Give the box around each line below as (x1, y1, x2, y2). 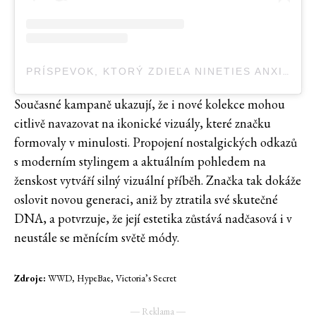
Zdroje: (14, 272, 46, 285)
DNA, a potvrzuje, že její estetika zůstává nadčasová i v (14, 210, 292, 227)
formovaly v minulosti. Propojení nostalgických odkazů (14, 134, 297, 151)
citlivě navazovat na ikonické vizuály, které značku (14, 115, 271, 132)
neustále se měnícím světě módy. (14, 229, 179, 246)
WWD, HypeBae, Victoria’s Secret (46, 272, 176, 285)
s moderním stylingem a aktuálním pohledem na (14, 153, 266, 170)
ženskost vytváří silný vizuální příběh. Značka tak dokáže (14, 172, 301, 189)
